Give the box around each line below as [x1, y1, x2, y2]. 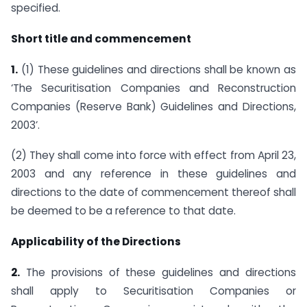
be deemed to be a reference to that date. [11, 204, 236, 219]
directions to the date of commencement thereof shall [11, 185, 296, 200]
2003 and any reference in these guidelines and [11, 167, 296, 182]
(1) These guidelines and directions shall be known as [18, 62, 296, 77]
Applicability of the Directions [11, 234, 181, 249]
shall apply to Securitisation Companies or [11, 283, 296, 298]
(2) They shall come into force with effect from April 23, [11, 148, 296, 163]
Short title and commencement [11, 31, 191, 46]
